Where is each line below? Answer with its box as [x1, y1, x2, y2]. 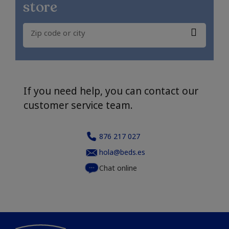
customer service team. [24, 98, 133, 112]
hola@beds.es [99, 147, 145, 157]
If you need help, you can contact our [24, 84, 198, 98]
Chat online [99, 163, 137, 173]
